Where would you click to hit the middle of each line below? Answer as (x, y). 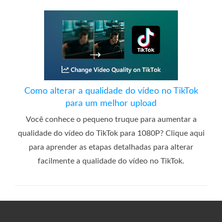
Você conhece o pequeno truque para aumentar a (111, 119)
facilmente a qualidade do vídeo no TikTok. (111, 161)
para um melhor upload (111, 103)
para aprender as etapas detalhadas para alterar (111, 147)
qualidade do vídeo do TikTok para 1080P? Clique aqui (111, 133)
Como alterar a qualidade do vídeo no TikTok (111, 91)
